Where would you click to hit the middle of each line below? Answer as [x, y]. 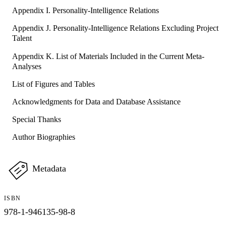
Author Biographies [44, 137]
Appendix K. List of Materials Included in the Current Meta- [108, 56]
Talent [22, 38]
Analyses [27, 66]
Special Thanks [37, 119]
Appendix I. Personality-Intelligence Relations [86, 11]
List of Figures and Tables [53, 84]
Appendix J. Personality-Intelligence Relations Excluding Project [115, 28]
